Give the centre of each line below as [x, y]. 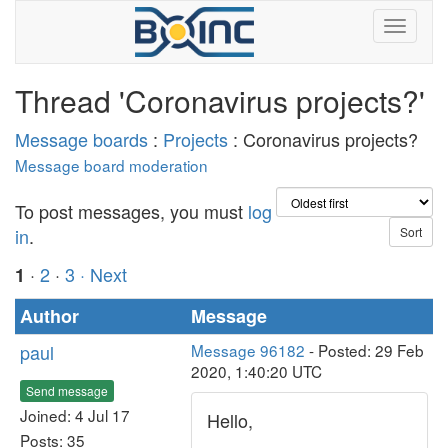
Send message [67, 390]
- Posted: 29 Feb [364, 350]
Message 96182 [248, 350]
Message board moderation [111, 165]
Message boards [81, 139]
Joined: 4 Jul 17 [75, 414]
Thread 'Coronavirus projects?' [220, 100]
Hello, [230, 420]
